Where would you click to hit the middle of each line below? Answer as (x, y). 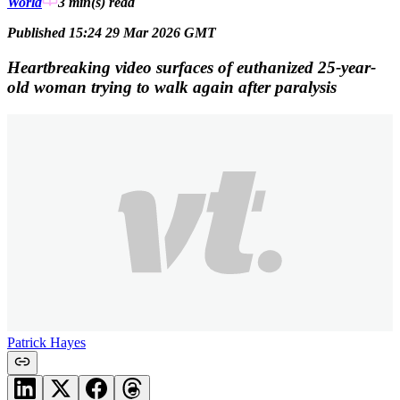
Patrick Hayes (46, 342)
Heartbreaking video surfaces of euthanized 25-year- (192, 67)
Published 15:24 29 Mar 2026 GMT (112, 33)
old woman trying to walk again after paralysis (172, 87)
